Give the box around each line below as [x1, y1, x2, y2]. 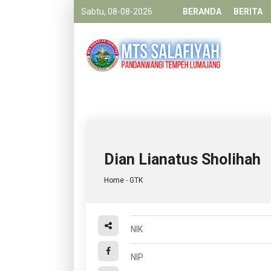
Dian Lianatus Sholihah [104, 151, 261, 168]
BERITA [233, 7, 263, 16]
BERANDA [183, 7, 221, 16]
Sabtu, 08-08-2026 [81, 7, 152, 16]
